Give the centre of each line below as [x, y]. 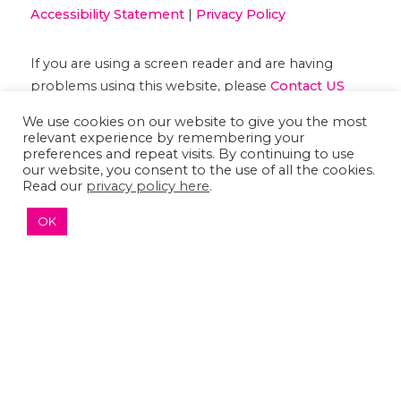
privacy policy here [148, 186]
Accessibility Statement [107, 14]
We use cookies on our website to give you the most [195, 122]
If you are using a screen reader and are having [181, 63]
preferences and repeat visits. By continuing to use [188, 154]
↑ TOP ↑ [86, 274]
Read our [54, 186]
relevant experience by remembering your [163, 138]
